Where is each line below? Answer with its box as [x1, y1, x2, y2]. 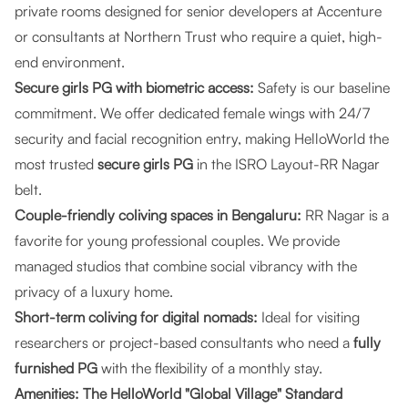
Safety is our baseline [254, 78, 390, 97]
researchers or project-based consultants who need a [15, 333, 353, 352]
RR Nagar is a [301, 206, 389, 224]
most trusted [15, 155, 97, 173]
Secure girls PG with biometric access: [15, 78, 254, 97]
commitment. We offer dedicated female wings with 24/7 [15, 104, 370, 122]
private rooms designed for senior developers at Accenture [15, 2, 382, 20]
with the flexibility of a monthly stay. [97, 359, 322, 377]
